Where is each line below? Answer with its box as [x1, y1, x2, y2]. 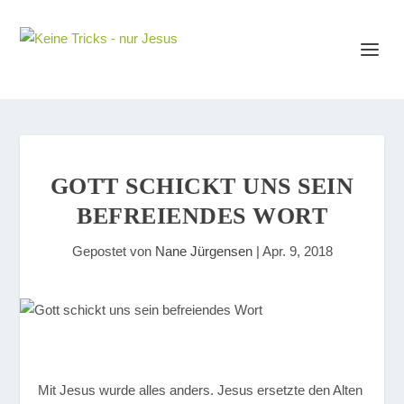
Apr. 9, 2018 [262, 243, 333, 259]
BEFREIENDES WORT [77, 203, 327, 229]
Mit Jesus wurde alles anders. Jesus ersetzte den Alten [38, 382, 363, 398]
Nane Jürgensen [154, 243, 252, 259]
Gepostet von [71, 243, 155, 259]
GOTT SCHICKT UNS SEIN [50, 173, 354, 199]
